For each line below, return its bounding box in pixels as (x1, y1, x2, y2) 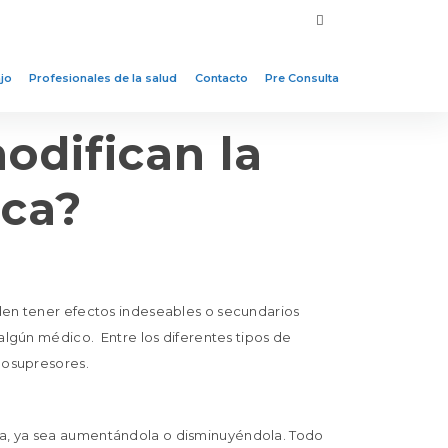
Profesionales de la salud (29, 70, 178, 85)
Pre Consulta (265, 70, 339, 85)
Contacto (194, 70, 248, 85)
